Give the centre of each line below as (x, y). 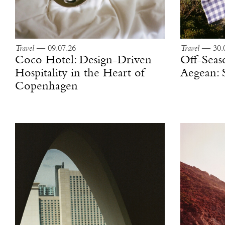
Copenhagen (46, 87)
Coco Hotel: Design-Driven (83, 61)
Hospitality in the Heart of (80, 74)
